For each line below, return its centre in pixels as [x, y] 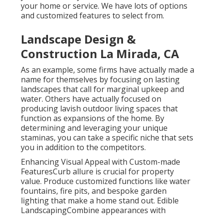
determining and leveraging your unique [94, 128]
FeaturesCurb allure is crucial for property [97, 172]
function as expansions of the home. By [92, 118]
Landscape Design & [78, 39]
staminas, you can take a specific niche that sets [107, 138]
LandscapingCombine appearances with [93, 210]
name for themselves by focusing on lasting [100, 80]
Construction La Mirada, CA [100, 54]
